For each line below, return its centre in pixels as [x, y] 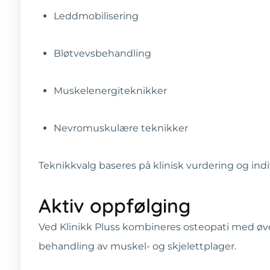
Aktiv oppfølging [115, 205]
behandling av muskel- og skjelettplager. [137, 246]
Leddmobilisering [96, 16]
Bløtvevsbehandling [102, 53]
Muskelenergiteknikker [110, 90]
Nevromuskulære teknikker [121, 128]
